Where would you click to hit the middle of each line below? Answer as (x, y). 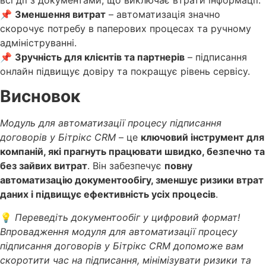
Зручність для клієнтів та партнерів (100, 57)
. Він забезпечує (126, 166)
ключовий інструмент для (202, 137)
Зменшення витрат (60, 14)
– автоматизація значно (163, 14)
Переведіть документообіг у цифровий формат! (127, 217)
